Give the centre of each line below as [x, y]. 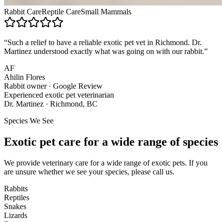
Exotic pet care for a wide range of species [111, 141]
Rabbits [16, 188]
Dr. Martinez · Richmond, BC [51, 104]
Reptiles [17, 197]
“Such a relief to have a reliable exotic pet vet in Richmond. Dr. [103, 42]
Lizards [16, 215]
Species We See [29, 120]
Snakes [15, 206]
